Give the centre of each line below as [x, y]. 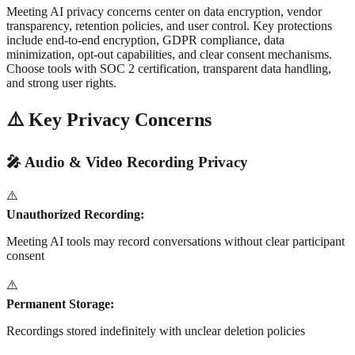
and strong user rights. [61, 82]
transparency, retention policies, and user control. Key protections [169, 25]
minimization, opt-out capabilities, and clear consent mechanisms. [169, 54]
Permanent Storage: [60, 304]
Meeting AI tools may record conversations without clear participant [176, 242]
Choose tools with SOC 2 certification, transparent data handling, [169, 68]
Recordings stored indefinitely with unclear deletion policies [156, 331]
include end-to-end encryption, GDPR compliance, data [145, 40]
